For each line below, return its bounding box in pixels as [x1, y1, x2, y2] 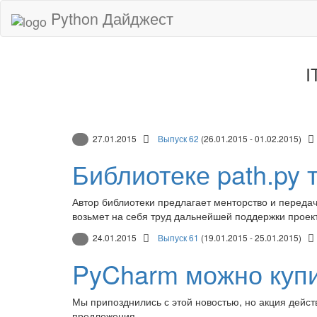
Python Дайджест [47, 7, 173, 29]
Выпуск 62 [158, 132, 199, 144]
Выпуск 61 [158, 231, 199, 244]
